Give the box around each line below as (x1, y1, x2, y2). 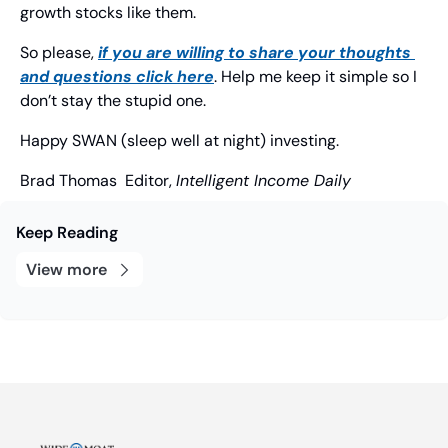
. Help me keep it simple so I (214, 66, 417, 88)
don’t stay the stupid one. (20, 90, 206, 112)
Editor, (117, 170, 176, 192)
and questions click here (20, 66, 214, 88)
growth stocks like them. (20, 2, 196, 24)
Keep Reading (16, 222, 118, 244)
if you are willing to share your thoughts (98, 42, 411, 64)
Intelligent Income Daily (176, 170, 351, 192)
